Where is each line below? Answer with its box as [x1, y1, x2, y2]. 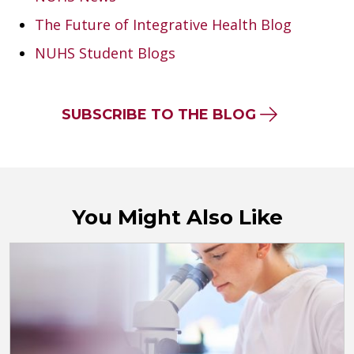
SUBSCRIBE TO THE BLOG [61, 105, 256, 123]
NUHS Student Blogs [35, 43, 175, 62]
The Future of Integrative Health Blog [35, 14, 292, 34]
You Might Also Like [71, 204, 283, 230]
